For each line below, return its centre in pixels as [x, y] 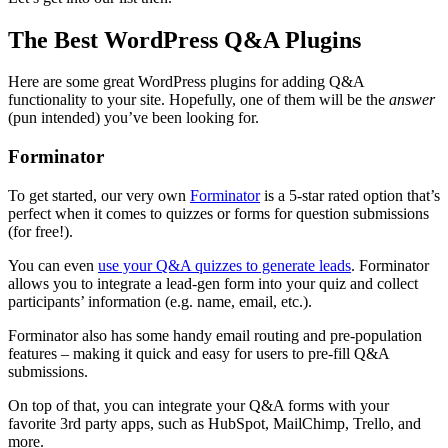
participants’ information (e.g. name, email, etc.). [160, 301]
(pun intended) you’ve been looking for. [133, 118]
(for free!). [40, 231]
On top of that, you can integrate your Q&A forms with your [198, 405]
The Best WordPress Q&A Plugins [184, 39]
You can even [53, 265]
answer [412, 100]
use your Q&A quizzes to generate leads [224, 265]
